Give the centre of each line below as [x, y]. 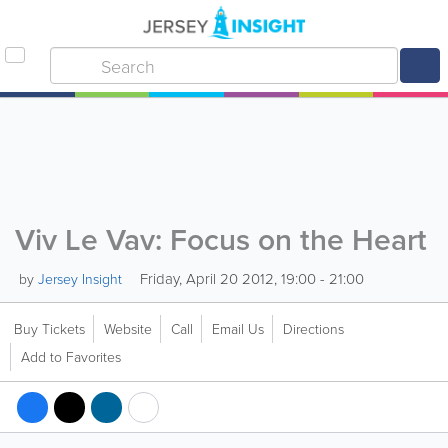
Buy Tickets [49, 328]
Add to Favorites [71, 356]
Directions [313, 328]
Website [128, 328]
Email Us [238, 328]
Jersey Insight [80, 278]
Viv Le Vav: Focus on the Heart [221, 239]
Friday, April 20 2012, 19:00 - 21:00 [250, 278]
